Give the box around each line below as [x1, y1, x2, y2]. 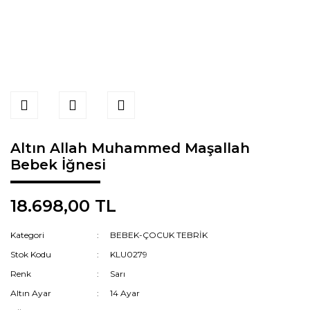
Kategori [10, 229, 44, 240]
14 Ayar [110, 287, 140, 298]
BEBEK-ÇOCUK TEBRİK [110, 229, 208, 240]
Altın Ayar [10, 287, 51, 298]
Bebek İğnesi [10, 156, 106, 173]
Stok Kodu [10, 248, 51, 259]
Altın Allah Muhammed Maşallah [10, 139, 250, 156]
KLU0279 [110, 248, 148, 259]
